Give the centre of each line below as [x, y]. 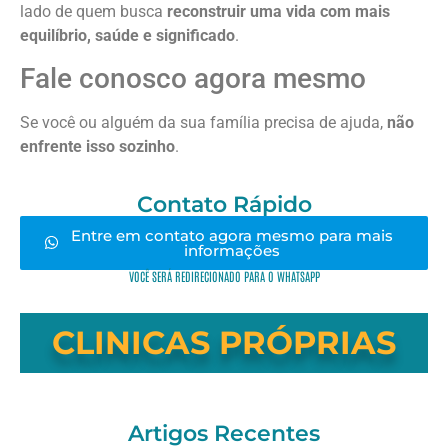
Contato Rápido [224, 204]
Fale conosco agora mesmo [193, 79]
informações [231, 250]
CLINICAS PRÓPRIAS [224, 342]
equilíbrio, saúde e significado [127, 35]
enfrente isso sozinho [97, 147]
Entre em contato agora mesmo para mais [231, 235]
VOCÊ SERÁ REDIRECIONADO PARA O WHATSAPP [224, 275]
